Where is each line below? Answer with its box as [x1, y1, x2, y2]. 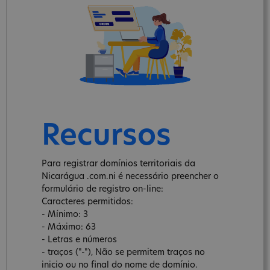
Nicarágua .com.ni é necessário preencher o [42, 172, 219, 181]
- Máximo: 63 [42, 222, 96, 232]
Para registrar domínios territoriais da [42, 159, 195, 169]
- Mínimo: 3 [42, 210, 88, 219]
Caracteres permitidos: [42, 197, 133, 207]
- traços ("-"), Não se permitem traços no [42, 248, 205, 257]
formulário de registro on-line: [42, 184, 163, 194]
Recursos [42, 122, 171, 152]
